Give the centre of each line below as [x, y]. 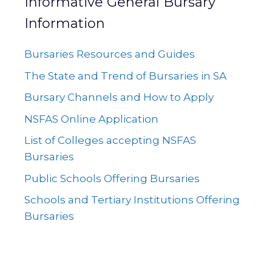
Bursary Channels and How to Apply [119, 97]
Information [65, 23]
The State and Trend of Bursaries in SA [125, 76]
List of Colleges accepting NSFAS [110, 140]
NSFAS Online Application [91, 119]
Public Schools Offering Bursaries [112, 178]
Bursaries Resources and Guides [110, 54]
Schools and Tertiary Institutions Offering [132, 200]
